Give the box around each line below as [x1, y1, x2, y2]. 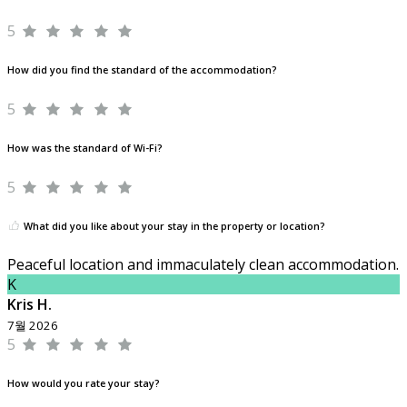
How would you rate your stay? [7, 377, 160, 391]
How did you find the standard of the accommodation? [7, 63, 277, 76]
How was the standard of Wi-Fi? [7, 141, 163, 154]
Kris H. [7, 294, 52, 315]
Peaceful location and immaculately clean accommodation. [7, 254, 399, 275]
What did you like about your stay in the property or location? [21, 219, 325, 233]
